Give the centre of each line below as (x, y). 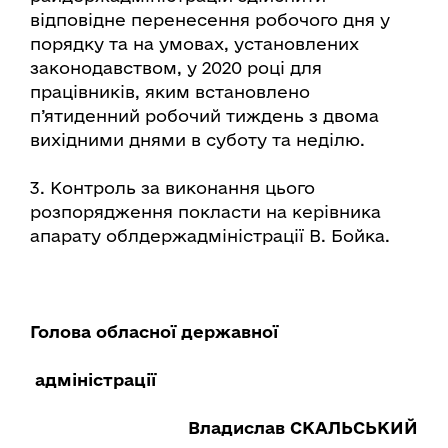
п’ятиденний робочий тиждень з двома (204, 115)
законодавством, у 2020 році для (176, 67)
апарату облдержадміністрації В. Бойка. (210, 235)
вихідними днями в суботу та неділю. (200, 139)
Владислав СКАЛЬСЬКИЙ (303, 427)
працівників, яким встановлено (170, 91)
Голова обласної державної (154, 331)
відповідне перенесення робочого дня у (210, 19)
